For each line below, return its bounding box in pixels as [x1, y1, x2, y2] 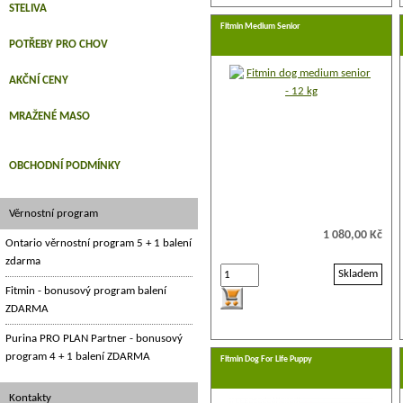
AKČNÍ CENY [9, 75, 68, 86]
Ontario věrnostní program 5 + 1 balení [5, 237, 192, 249]
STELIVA [9, 3, 47, 14]
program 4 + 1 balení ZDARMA [5, 351, 150, 363]
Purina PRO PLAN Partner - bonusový [5, 333, 183, 345]
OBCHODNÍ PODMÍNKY [9, 160, 121, 172]
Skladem [338, 268, 378, 280]
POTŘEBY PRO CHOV [9, 39, 108, 50]
